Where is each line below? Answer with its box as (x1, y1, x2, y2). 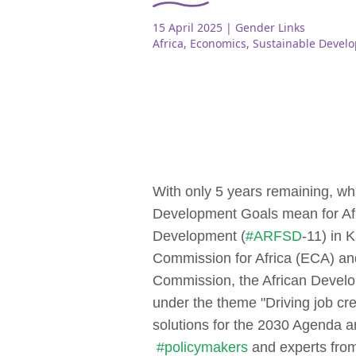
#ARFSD (246, 228, 302, 245)
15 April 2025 (153, 20, 222, 36)
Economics (190, 36, 246, 52)
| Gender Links (226, 20, 305, 36)
